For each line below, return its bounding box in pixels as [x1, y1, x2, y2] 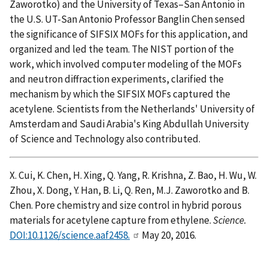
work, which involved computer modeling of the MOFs [10, 57, 242, 71]
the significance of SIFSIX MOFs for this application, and [10, 27, 248, 41]
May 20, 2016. [140, 228, 196, 242]
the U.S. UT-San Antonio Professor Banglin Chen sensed [10, 12, 245, 26]
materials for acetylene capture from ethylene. [10, 213, 213, 227]
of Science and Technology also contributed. [10, 132, 200, 145]
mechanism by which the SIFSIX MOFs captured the [10, 87, 230, 100]
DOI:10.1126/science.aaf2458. [10, 228, 130, 242]
